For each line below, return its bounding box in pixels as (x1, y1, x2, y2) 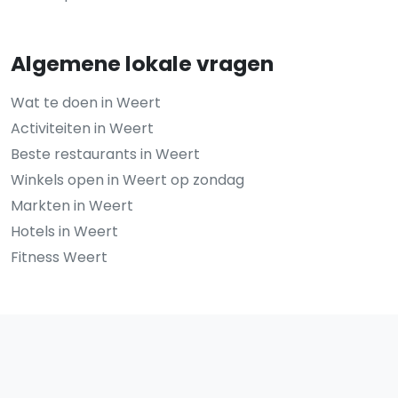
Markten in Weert (11, 195, 133, 216)
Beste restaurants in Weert (11, 143, 200, 164)
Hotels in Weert (11, 220, 118, 242)
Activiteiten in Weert (11, 117, 154, 139)
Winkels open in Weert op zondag (11, 169, 244, 190)
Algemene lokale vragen (11, 48, 274, 78)
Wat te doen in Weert (11, 92, 161, 113)
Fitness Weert (11, 246, 107, 267)
